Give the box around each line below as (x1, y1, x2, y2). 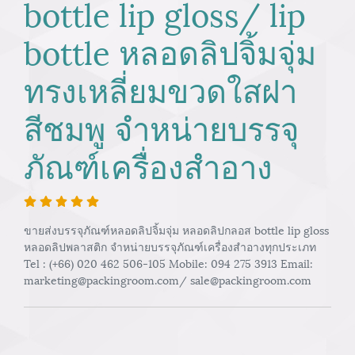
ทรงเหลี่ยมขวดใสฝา (24, 65, 297, 112)
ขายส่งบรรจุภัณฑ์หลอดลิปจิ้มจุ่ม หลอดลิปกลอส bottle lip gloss (24, 221, 329, 238)
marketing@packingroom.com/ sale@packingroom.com (24, 271, 311, 288)
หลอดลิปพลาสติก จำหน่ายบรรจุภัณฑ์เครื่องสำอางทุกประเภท (24, 238, 316, 254)
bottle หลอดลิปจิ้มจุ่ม (24, 27, 316, 74)
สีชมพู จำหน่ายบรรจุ (24, 103, 299, 150)
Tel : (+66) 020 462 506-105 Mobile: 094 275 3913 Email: (24, 254, 313, 271)
